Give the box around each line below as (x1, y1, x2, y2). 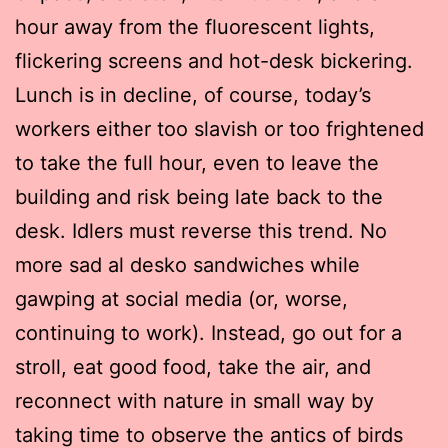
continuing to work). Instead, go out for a (15, 320, 402, 345)
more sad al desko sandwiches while (15, 252, 360, 277)
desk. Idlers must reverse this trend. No (15, 218, 387, 243)
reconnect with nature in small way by (15, 388, 374, 413)
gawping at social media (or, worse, (15, 286, 348, 311)
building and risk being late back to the (15, 184, 383, 209)
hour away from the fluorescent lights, (15, 14, 375, 39)
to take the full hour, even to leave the (15, 150, 379, 175)
